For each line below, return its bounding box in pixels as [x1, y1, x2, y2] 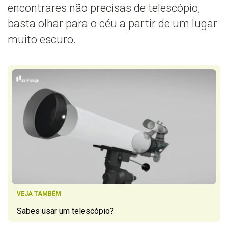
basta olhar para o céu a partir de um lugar [8, 17, 217, 30]
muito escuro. [8, 33, 76, 46]
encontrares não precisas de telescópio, [8, 1, 200, 14]
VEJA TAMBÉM [17, 190, 61, 197]
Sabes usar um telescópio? [17, 206, 114, 216]
